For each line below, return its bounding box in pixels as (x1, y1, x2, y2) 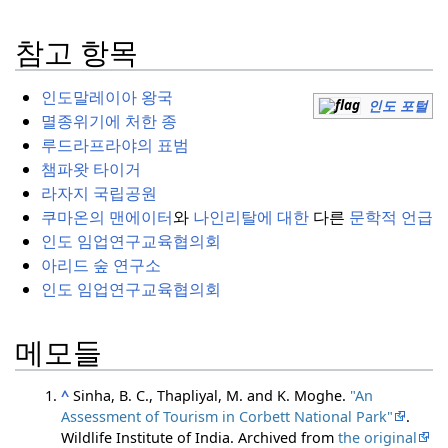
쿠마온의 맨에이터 (40, 206, 173, 229)
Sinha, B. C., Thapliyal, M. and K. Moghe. (73, 386, 351, 406)
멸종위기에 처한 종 (40, 110, 177, 133)
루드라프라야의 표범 (40, 134, 189, 157)
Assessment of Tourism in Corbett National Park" (61, 407, 394, 427)
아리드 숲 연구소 (40, 254, 161, 277)
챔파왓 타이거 (40, 158, 141, 181)
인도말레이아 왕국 (40, 86, 173, 109)
